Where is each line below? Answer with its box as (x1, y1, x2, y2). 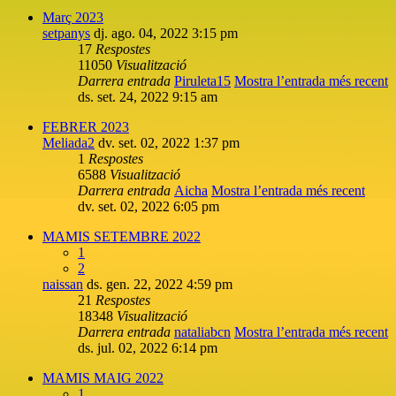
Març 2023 (42, 9, 103, 25)
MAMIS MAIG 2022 (42, 369, 164, 385)
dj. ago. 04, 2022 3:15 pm (94, 25, 238, 41)
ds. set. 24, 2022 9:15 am (78, 88, 217, 104)
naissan (42, 276, 83, 292)
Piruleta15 (174, 72, 231, 88)
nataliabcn (174, 324, 231, 339)
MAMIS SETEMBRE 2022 (42, 228, 201, 244)
